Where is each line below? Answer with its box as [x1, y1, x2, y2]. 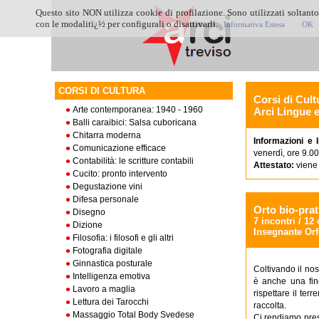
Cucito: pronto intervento [73, 169, 167, 179]
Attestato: [253, 160, 296, 170]
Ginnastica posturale [73, 258, 152, 268]
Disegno [73, 207, 105, 217]
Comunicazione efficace [73, 143, 166, 153]
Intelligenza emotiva [73, 271, 150, 281]
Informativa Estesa [224, 20, 285, 28]
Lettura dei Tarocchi [73, 297, 149, 307]
